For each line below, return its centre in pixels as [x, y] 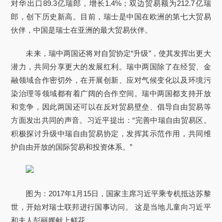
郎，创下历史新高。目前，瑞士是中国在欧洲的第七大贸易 [111, 17]
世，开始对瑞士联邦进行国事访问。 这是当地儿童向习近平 [111, 207]
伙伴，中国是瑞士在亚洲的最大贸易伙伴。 [82, 30]
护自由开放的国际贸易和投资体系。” [72, 147]
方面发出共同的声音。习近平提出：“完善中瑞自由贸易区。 [111, 120]
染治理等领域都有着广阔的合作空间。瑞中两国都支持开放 [111, 93]
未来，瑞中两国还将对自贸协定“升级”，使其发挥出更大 [118, 53]
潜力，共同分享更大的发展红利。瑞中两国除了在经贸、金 [111, 67]
